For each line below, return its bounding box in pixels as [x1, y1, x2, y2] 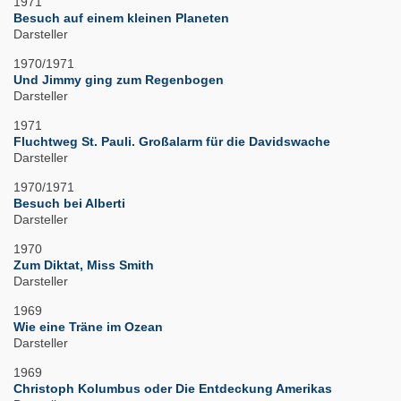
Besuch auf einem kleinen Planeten [13, 11, 229, 26]
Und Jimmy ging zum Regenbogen [13, 73, 224, 88]
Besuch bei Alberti [13, 196, 125, 211]
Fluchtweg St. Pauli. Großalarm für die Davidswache [13, 134, 330, 149]
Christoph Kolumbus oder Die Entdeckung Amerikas [13, 381, 332, 397]
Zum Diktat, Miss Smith [13, 258, 154, 273]
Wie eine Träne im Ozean [13, 320, 163, 335]
